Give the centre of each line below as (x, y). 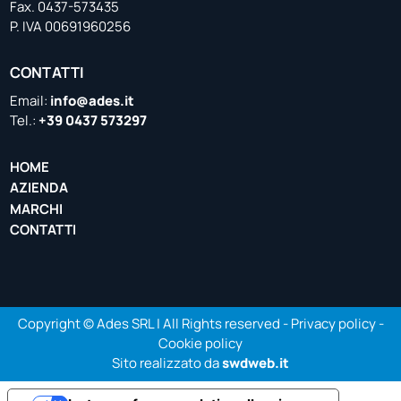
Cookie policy (200, 343)
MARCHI (37, 209)
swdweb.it (256, 363)
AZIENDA (39, 188)
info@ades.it (93, 100)
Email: (30, 100)
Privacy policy (333, 323)
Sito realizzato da (167, 363)
